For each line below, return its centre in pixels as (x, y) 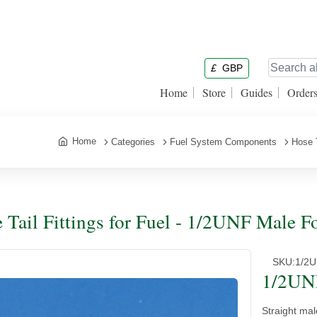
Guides (257, 92)
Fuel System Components (223, 142)
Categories (133, 142)
